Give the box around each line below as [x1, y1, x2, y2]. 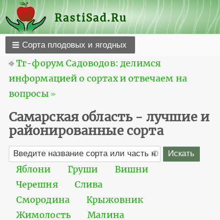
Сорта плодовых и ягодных [22, 40, 127, 50]
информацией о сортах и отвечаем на [8, 73, 187, 84]
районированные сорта [8, 122, 164, 138]
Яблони [16, 164, 51, 175]
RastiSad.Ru [55, 11, 127, 25]
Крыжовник [86, 194, 143, 206]
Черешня [16, 179, 58, 191]
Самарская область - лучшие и [8, 109, 209, 125]
